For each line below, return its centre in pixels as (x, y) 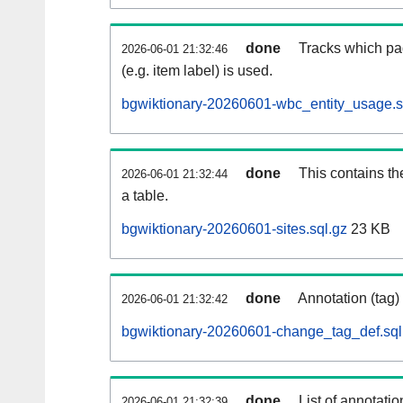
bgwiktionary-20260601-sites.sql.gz (234, 229)
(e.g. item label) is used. (197, 71)
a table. (145, 196)
